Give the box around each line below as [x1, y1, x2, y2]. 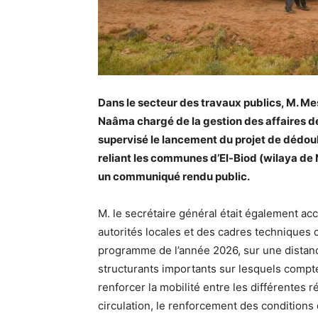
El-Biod [219, 151, 257, 165]
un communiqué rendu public [98, 170, 247, 183]
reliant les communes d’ [98, 151, 219, 165]
